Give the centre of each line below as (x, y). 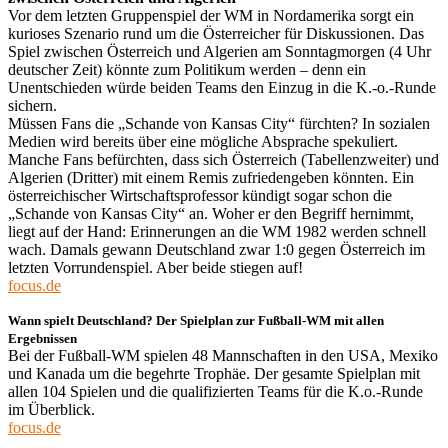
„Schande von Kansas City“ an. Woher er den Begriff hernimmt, (211, 213)
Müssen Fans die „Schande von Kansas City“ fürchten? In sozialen (219, 123)
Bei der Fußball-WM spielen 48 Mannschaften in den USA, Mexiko (223, 355)
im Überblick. (51, 409)
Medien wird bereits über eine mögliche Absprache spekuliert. (203, 141)
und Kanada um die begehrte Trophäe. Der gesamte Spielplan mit (214, 373)
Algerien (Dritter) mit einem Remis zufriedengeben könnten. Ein (211, 177)
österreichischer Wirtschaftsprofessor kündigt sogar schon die (200, 195)
